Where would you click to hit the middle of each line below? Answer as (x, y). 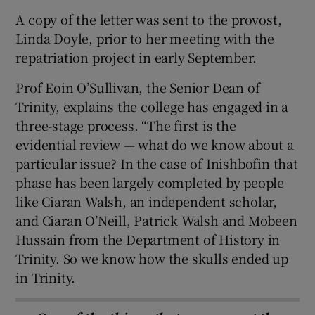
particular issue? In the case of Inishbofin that (157, 163)
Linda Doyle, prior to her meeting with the (145, 38)
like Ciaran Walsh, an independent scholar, (147, 201)
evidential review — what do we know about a (155, 144)
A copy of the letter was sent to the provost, (149, 19)
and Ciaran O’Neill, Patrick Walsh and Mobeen (156, 220)
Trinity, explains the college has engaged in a (152, 106)
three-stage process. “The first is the (126, 125)
